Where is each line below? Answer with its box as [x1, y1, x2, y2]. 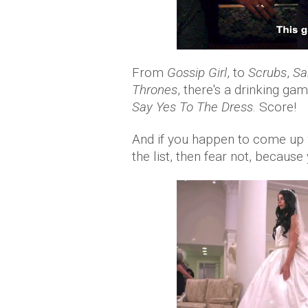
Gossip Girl [167, 65, 227, 80]
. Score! [253, 99, 296, 115]
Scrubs [248, 65, 287, 80]
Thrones [132, 82, 177, 98]
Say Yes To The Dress [132, 99, 253, 115]
